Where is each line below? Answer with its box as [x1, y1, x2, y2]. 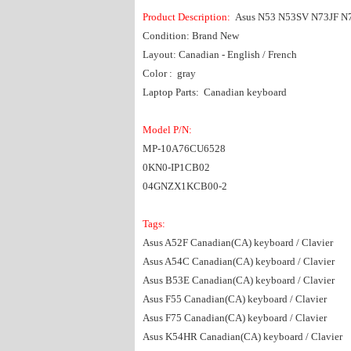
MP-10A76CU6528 [143, 143, 226, 154]
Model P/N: [143, 124, 194, 136]
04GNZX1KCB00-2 [143, 180, 227, 192]
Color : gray [143, 67, 196, 79]
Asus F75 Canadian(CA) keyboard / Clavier [143, 312, 327, 324]
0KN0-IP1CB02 [143, 161, 210, 173]
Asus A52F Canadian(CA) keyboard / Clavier [143, 237, 333, 248]
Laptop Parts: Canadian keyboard [143, 86, 287, 98]
